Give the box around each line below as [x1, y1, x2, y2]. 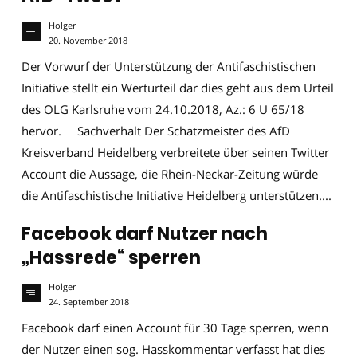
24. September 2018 [48, 296, 129, 308]
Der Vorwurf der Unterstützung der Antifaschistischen [22, 58, 316, 75]
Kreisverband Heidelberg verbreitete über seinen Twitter [22, 144, 330, 161]
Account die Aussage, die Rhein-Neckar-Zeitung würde [22, 166, 319, 182]
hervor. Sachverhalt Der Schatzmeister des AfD [22, 123, 291, 139]
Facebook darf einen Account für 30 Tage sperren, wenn [22, 320, 329, 336]
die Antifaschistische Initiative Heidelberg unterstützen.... [22, 187, 332, 204]
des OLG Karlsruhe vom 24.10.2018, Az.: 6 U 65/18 [22, 101, 305, 118]
